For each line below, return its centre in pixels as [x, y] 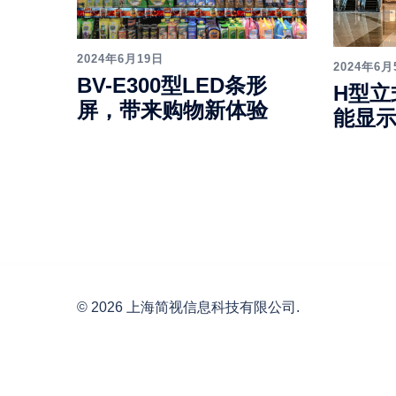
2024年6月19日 [120, 58]
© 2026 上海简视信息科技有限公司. [188, 308]
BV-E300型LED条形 [172, 85]
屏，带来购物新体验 [172, 110]
